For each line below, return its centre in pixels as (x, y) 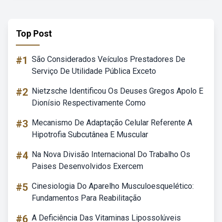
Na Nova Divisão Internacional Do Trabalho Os (111, 154)
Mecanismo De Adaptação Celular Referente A (112, 123)
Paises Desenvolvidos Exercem (87, 166)
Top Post (34, 33)
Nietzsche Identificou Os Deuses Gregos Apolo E (117, 91)
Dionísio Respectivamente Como (89, 103)
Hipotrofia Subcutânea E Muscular (90, 135)
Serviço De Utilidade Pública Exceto (94, 71)
